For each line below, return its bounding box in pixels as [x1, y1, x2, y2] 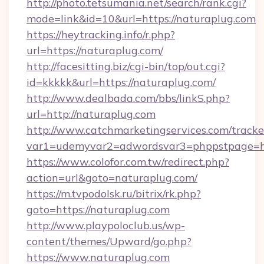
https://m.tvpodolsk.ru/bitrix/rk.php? [27, 187, 201, 200]
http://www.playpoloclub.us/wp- [27, 219, 185, 232]
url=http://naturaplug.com [27, 107, 156, 121]
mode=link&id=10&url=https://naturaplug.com [27, 12, 256, 25]
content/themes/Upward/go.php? [27, 235, 192, 248]
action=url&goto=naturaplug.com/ [27, 171, 197, 184]
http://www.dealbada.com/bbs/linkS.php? [27, 91, 230, 105]
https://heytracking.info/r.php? [27, 28, 175, 41]
